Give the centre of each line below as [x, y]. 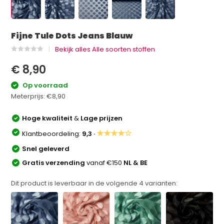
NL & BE [136, 162]
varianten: [161, 183]
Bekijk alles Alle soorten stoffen [105, 49]
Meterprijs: [29, 96]
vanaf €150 [105, 162]
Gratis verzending [54, 162]
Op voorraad [45, 85]
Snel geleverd [46, 148]
